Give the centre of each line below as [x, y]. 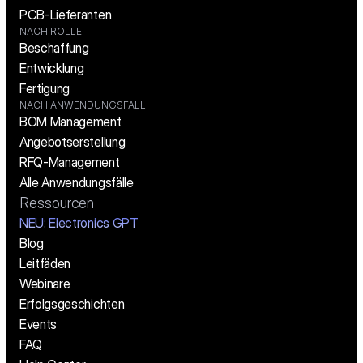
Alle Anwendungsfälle [77, 183]
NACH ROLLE [51, 32]
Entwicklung [52, 68]
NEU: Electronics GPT [79, 223]
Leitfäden [45, 264]
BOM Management [70, 122]
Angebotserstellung [73, 142]
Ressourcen [57, 203]
